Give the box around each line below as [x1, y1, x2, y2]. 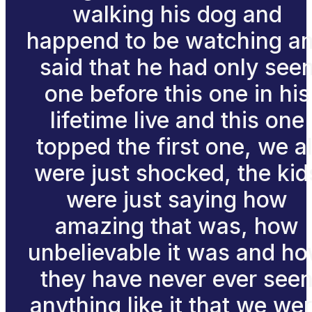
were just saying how [66, 185, 288, 213]
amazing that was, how [55, 212, 299, 240]
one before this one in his [44, 79, 310, 107]
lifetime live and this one [49, 106, 304, 134]
